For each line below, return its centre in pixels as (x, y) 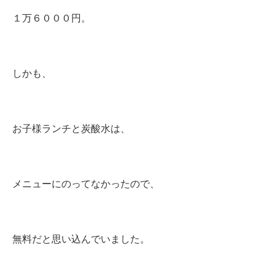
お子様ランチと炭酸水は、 (71, 129)
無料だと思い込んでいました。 (86, 239)
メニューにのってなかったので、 (86, 184)
